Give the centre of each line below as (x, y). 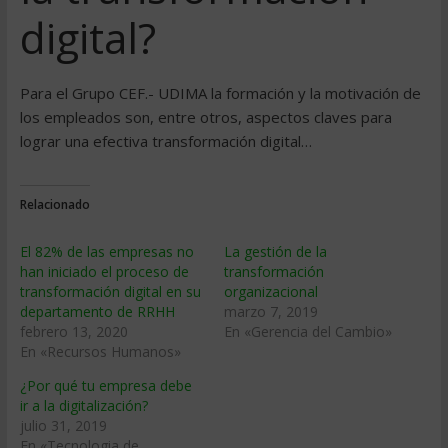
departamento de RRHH (97, 311)
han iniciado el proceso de (104, 271)
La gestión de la (275, 251)
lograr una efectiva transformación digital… (165, 141)
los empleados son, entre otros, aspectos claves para (205, 117)
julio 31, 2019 (63, 425)
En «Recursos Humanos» (100, 351)
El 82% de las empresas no (106, 251)
